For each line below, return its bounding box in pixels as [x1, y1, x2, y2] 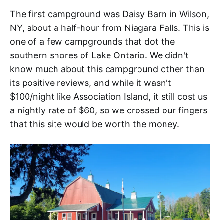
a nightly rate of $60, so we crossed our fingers [10, 105, 207, 116]
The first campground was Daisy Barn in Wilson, [10, 9, 209, 20]
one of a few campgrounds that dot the [10, 36, 175, 47]
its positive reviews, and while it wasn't [10, 78, 171, 88]
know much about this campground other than [10, 64, 205, 75]
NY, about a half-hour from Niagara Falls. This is [10, 23, 209, 33]
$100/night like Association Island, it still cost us [10, 91, 207, 102]
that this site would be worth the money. [10, 119, 179, 130]
